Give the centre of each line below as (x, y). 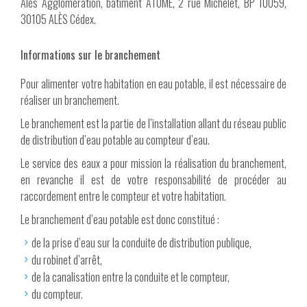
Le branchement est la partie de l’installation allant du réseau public (153, 123)
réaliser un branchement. (70, 100)
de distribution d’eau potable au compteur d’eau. (115, 140)
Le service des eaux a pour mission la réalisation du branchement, (153, 163)
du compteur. (57, 294)
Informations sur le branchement (90, 55)
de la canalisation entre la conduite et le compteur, (131, 277)
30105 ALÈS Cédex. (58, 19)
